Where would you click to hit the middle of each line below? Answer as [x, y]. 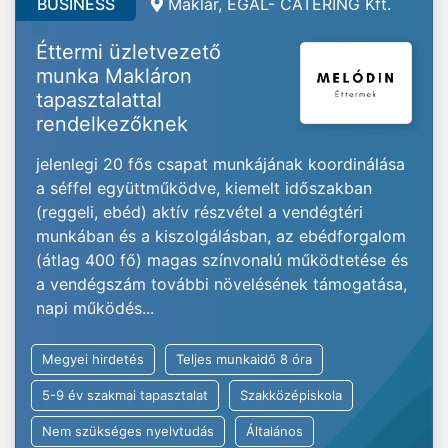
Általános [274, 431]
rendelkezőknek [112, 124]
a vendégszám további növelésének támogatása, [221, 284]
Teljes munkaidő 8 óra [244, 359]
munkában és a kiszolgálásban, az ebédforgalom [221, 236]
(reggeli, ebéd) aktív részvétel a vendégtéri [199, 212]
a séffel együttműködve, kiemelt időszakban [204, 188]
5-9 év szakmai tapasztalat [125, 395]
